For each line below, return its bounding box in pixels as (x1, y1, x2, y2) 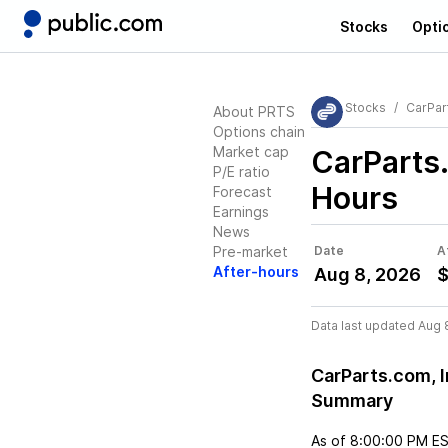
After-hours (213, 263, 299, 280)
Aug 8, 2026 (314, 264, 421, 285)
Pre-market (213, 243, 288, 260)
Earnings (213, 203, 269, 220)
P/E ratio (213, 163, 270, 180)
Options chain (213, 123, 305, 140)
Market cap (213, 143, 289, 160)
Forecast (213, 183, 272, 200)
